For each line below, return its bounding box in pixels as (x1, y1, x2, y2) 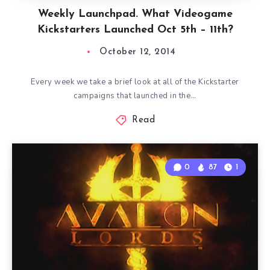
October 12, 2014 (99, 48, 175, 57)
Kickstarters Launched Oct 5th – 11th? (37, 24, 233, 36)
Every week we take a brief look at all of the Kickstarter (31, 77, 239, 87)
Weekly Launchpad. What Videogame (37, 8, 233, 20)
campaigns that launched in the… (74, 90, 196, 101)
